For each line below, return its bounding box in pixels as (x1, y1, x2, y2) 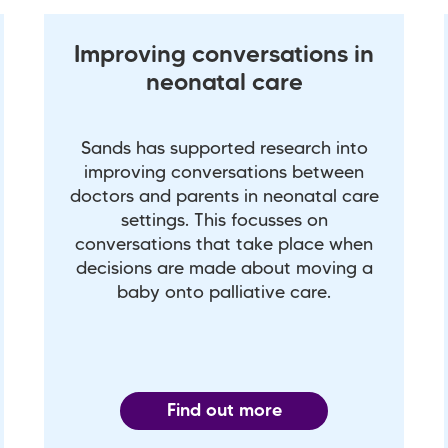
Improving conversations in (74, 45, 374, 68)
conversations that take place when (75, 237, 373, 254)
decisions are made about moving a (75, 261, 373, 278)
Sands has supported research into (80, 141, 368, 158)
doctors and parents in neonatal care (69, 189, 379, 206)
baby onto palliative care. (117, 285, 331, 302)
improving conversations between (84, 165, 364, 182)
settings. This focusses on (120, 213, 328, 230)
